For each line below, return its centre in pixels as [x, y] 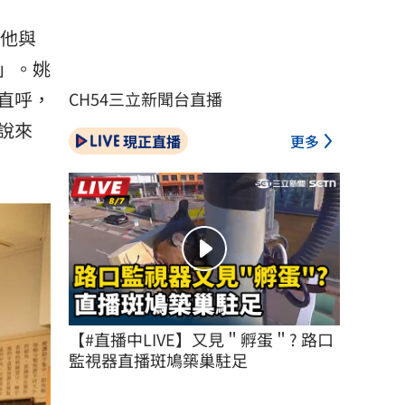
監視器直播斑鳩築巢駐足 [158, 359]
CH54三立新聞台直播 [146, 99]
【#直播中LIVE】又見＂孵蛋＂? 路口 [201, 339]
